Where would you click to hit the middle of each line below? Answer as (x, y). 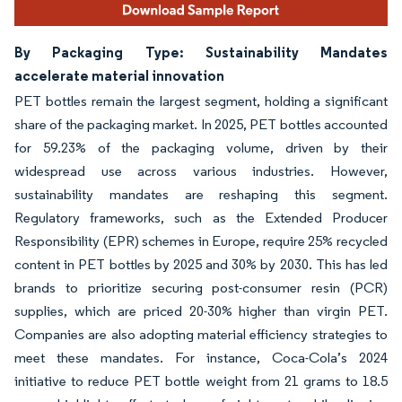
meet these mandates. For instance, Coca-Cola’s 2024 (201, 358)
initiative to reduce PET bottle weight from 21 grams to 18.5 (201, 381)
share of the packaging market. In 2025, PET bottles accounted (201, 125)
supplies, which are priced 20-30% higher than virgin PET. (201, 311)
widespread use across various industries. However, (201, 171)
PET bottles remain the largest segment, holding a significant (201, 101)
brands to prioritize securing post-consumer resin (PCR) (201, 288)
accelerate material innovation (119, 76)
